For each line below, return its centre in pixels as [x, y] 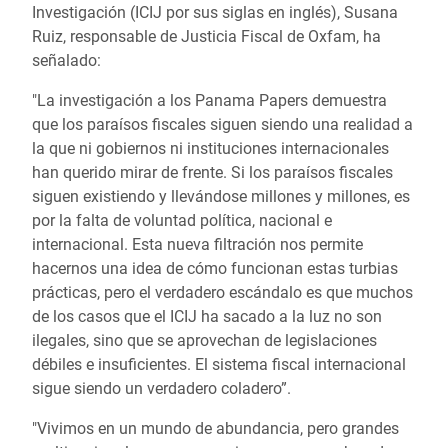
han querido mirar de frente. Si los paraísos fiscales [212, 172]
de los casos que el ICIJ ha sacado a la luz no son [207, 316]
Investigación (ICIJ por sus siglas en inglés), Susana [215, 12]
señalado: [66, 60]
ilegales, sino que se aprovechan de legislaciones [204, 340]
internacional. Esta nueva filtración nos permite [197, 244]
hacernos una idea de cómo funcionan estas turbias [215, 268]
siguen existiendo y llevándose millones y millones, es [221, 196]
